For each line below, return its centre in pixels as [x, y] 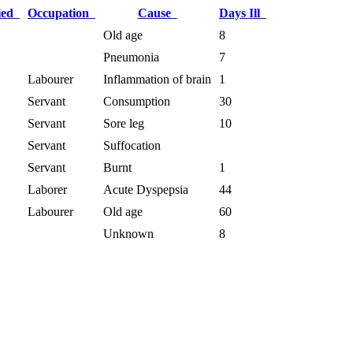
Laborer [47, 189]
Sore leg [124, 123]
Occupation [61, 13]
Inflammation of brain [157, 79]
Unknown [128, 233]
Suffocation [132, 145]
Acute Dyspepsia [146, 189]
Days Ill [243, 13]
